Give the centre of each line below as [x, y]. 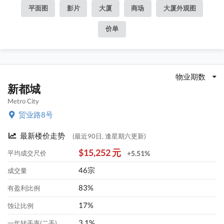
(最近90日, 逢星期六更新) [109, 136]
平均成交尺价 [27, 153]
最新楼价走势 [43, 136]
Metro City [23, 101]
